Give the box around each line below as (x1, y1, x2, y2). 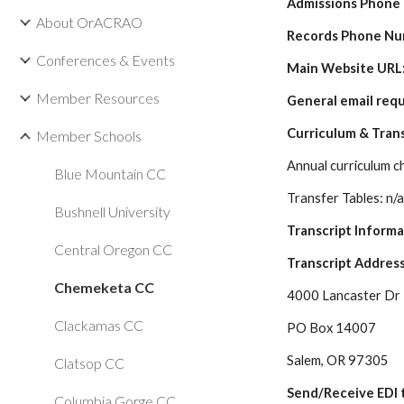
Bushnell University (54, 203, 170, 220)
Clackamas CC (54, 317, 143, 334)
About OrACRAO (36, 14, 142, 31)
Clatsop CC (54, 354, 124, 372)
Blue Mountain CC (54, 165, 166, 182)
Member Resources (36, 89, 160, 106)
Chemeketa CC (54, 279, 154, 296)
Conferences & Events (36, 51, 175, 69)
